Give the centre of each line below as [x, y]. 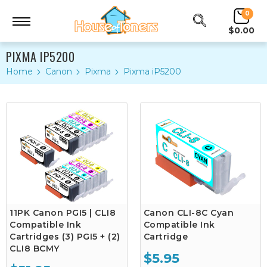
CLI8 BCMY [35, 249]
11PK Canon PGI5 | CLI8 [63, 213]
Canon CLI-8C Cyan [188, 213]
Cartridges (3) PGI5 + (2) [65, 237]
